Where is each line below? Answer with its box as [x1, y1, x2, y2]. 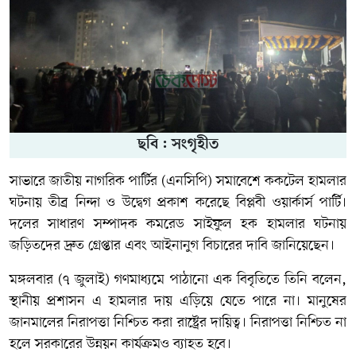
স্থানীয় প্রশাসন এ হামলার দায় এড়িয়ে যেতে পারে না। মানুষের [10, 291, 346, 311]
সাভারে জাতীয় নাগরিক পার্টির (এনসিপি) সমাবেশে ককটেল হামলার [10, 171, 346, 191]
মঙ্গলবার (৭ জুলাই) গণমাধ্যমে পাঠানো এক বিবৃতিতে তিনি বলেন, [10, 269, 346, 289]
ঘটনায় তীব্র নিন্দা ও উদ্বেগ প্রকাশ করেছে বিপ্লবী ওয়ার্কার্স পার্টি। [10, 192, 346, 212]
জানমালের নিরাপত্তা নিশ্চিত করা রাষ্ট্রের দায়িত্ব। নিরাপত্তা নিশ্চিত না [10, 312, 346, 332]
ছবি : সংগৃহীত [137, 135, 219, 154]
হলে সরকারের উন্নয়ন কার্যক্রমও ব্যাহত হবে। [10, 334, 231, 354]
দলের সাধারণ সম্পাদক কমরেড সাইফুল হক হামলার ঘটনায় [10, 214, 346, 234]
